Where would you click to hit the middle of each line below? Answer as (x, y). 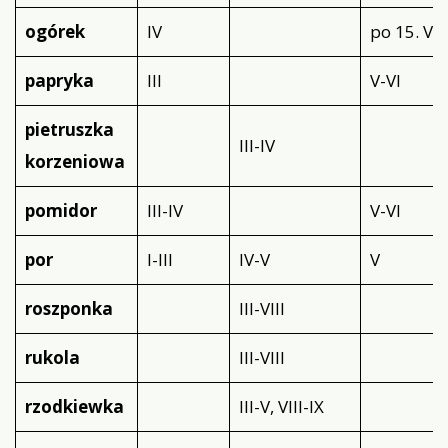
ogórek (54, 32)
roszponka (68, 309)
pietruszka (69, 130)
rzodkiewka (74, 407)
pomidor (60, 211)
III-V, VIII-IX (281, 407)
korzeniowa (74, 162)
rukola (52, 358)
